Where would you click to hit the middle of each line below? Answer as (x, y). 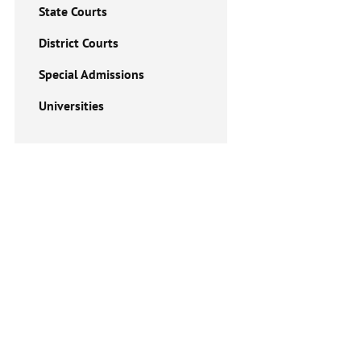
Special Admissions (91, 74)
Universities (71, 106)
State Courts (73, 11)
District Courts (79, 43)
